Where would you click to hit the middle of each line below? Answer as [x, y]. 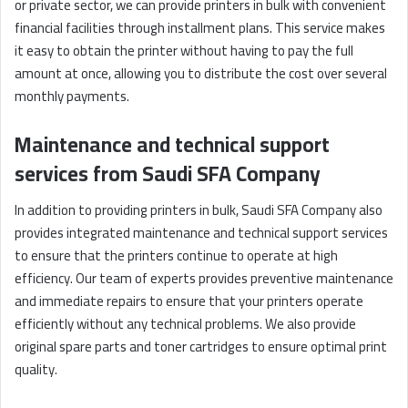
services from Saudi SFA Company [168, 173]
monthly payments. [72, 96]
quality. [36, 370]
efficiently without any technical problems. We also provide [185, 324]
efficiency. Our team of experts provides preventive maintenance [204, 279]
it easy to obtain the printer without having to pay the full [184, 50]
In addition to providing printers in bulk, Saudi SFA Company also [199, 210]
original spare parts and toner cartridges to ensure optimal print [201, 347]
